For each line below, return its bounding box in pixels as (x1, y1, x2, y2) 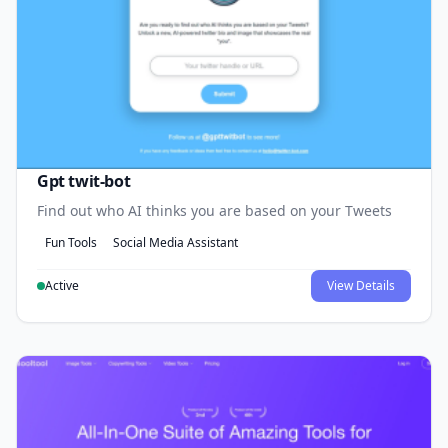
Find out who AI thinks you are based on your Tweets (37, 200, 392, 220)
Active (45, 276, 79, 294)
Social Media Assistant (113, 233, 238, 251)
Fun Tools (45, 233, 97, 251)
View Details (327, 276, 395, 294)
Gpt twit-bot (37, 169, 131, 192)
